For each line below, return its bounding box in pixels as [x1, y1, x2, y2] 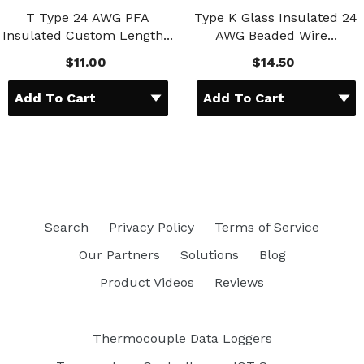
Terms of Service [214, 219, 319, 235]
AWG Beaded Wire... [214, 28, 337, 44]
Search [45, 219, 89, 235]
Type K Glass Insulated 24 [194, 10, 358, 26]
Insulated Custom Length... [2, 28, 174, 44]
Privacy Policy [109, 219, 194, 235]
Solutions [180, 246, 239, 262]
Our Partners [78, 246, 160, 262]
